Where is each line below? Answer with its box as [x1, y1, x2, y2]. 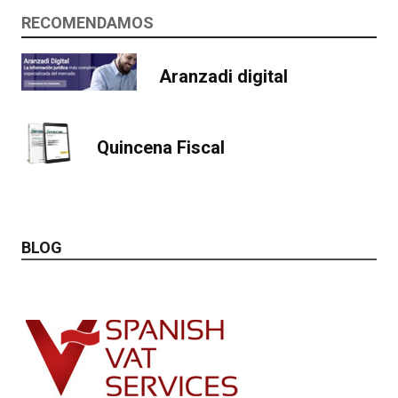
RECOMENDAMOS [21, 13, 154, 32]
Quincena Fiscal [97, 136, 225, 158]
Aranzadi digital [159, 65, 288, 87]
